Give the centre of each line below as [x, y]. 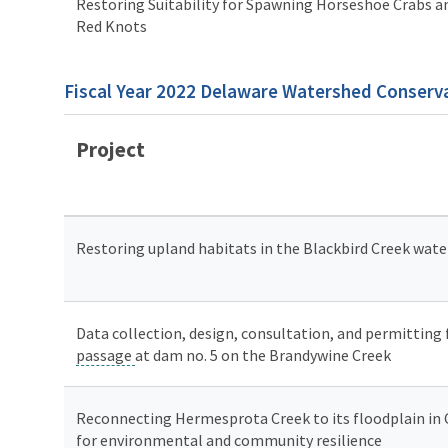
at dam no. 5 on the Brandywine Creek [263, 354]
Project [112, 149]
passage [105, 354]
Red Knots [111, 25]
